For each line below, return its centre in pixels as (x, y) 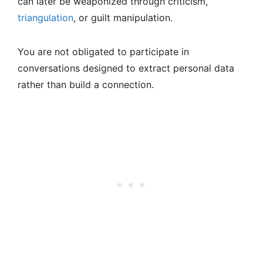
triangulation (45, 18)
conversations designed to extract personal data (126, 68)
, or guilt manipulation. (123, 18)
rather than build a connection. (86, 85)
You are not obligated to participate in (103, 52)
